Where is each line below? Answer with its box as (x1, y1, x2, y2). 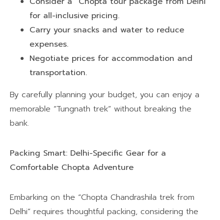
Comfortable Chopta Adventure (10, 161, 134, 173)
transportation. (29, 66, 87, 79)
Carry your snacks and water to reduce (29, 24, 184, 36)
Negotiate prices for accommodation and (29, 52, 192, 64)
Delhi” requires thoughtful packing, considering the (10, 205, 198, 218)
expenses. (29, 38, 68, 50)
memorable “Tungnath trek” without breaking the (10, 103, 192, 115)
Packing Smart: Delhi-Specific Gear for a (10, 147, 166, 159)
